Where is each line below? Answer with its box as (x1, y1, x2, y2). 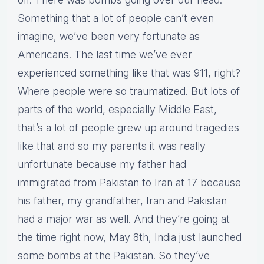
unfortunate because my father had (18, 158, 186, 171)
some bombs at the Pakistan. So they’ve (18, 249, 210, 262)
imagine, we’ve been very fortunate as (18, 30, 200, 43)
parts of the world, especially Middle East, (18, 103, 217, 116)
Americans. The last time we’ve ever (18, 48, 192, 61)
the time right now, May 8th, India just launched (18, 231, 242, 244)
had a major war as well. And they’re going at (18, 213, 230, 226)
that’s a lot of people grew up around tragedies (18, 121, 239, 134)
